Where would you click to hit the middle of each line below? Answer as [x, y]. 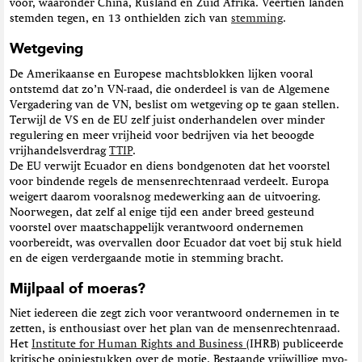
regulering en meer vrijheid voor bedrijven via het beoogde [162, 135]
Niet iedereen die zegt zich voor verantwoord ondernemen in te [175, 314]
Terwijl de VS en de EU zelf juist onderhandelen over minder [167, 120]
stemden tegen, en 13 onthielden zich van [120, 19]
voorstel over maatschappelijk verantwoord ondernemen [157, 227]
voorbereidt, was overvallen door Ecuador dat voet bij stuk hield [176, 243]
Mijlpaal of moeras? [78, 289]
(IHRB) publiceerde [295, 345]
